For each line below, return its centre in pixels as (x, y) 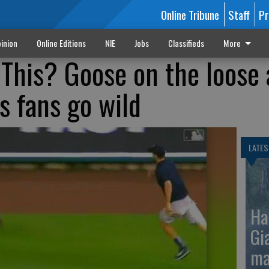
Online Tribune (190, 14)
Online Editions (61, 43)
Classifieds (186, 43)
